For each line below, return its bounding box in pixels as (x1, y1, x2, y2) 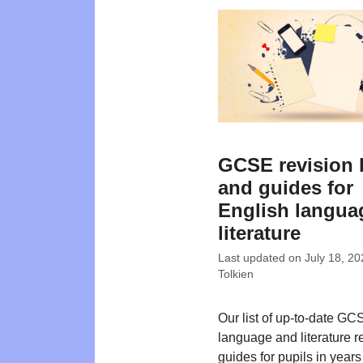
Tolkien (218, 268, 254, 280)
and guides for (218, 177, 353, 199)
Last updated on (218, 252, 305, 264)
